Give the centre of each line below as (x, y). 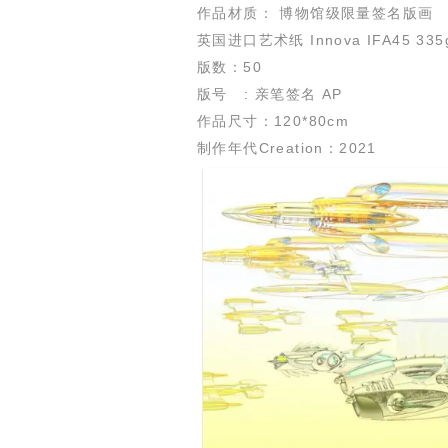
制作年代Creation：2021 (287, 147)
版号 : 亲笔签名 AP (270, 93)
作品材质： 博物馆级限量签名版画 (315, 12)
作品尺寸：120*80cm (273, 120)
